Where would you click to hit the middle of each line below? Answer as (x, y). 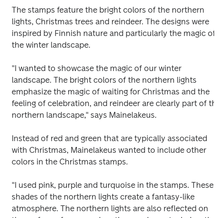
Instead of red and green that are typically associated (109, 138)
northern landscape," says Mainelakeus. (84, 115)
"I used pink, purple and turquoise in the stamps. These (113, 185)
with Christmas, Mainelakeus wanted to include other (109, 150)
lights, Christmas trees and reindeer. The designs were (110, 22)
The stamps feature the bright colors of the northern (108, 10)
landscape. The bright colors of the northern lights (104, 80)
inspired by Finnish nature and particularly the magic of (114, 33)
